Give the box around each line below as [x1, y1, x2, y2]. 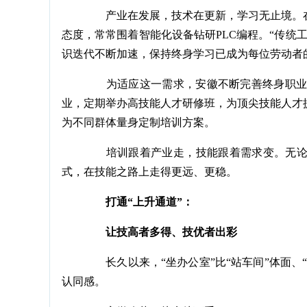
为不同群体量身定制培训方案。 [62, 116, 215, 128]
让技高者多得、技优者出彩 [84, 226, 237, 238]
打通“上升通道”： [84, 196, 193, 208]
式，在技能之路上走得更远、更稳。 [62, 166, 237, 177]
